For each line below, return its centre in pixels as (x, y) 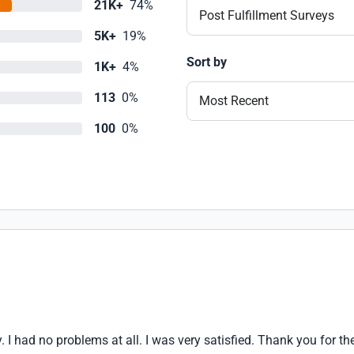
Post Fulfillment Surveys (267, 15)
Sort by (207, 62)
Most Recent (234, 101)
